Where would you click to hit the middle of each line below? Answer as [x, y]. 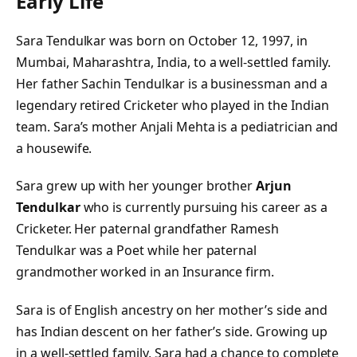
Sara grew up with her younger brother [136, 186]
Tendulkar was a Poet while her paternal [137, 251]
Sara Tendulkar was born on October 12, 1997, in [162, 40]
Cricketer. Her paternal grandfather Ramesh [147, 229]
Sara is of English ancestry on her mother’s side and [172, 310]
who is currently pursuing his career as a [204, 208]
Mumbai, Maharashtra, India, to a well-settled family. [173, 62]
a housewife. [54, 148]
